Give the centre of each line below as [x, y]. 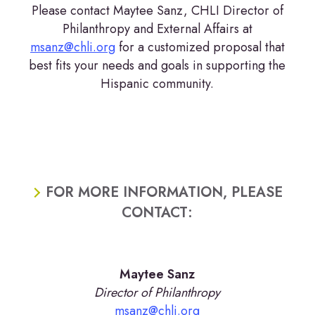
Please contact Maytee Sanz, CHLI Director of [157, 11]
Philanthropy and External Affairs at [157, 29]
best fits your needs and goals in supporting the [157, 65]
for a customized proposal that [200, 47]
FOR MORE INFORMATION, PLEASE [165, 192]
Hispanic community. [157, 84]
